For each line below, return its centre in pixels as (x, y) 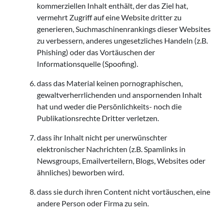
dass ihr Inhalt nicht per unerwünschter (102, 137)
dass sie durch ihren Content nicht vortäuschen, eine (124, 192)
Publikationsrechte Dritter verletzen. (98, 118)
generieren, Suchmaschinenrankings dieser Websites (124, 29)
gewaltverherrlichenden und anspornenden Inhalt (119, 95)
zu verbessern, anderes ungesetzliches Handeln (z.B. (122, 40)
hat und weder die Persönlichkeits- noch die (109, 106)
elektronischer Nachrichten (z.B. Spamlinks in (111, 149)
